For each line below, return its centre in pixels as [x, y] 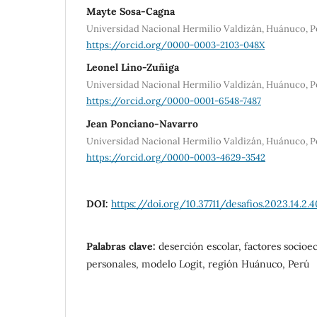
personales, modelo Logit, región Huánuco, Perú [198, 264]
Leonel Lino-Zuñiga [133, 68]
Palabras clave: [122, 246]
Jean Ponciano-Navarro [142, 124]
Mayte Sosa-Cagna [131, 11]
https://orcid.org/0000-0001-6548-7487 [174, 101]
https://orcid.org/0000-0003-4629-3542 [176, 157]
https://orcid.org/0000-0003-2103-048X [175, 45]
